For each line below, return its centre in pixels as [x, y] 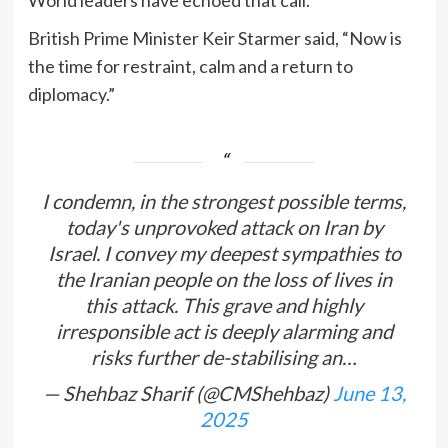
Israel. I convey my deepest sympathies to [224, 253]
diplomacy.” [71, 94]
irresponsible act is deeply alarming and [224, 331]
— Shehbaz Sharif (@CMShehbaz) [187, 393]
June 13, [369, 393]
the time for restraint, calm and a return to [190, 66]
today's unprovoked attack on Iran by [224, 227]
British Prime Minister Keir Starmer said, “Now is [214, 38]
